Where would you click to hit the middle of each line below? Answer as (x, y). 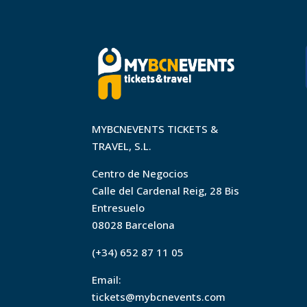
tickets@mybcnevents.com (159, 297)
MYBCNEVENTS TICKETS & (155, 129)
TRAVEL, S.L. (122, 146)
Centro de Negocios (140, 174)
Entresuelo (119, 208)
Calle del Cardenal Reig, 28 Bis (166, 191)
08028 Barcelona (134, 225)
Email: (107, 280)
